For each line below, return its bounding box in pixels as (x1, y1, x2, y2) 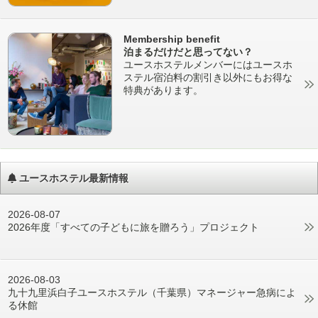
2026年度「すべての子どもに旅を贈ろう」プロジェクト (8, 221, 259, 234)
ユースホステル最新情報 (16, 172, 128, 184)
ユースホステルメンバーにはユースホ (124, 59, 293, 71)
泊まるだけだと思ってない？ (124, 46, 253, 58)
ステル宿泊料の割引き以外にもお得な (124, 72, 293, 84)
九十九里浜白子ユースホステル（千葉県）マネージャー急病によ (8, 287, 296, 299)
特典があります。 (124, 84, 204, 97)
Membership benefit (124, 33, 221, 45)
